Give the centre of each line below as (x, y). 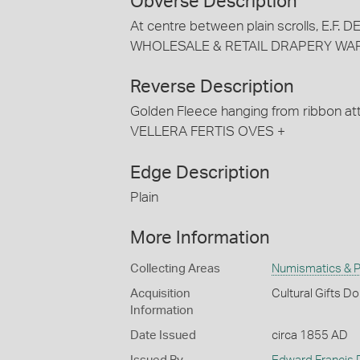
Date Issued (163, 336)
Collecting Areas (175, 269)
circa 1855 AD (309, 336)
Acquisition (160, 294)
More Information (200, 238)
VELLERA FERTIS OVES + (208, 132)
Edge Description (200, 172)
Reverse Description (212, 87)
